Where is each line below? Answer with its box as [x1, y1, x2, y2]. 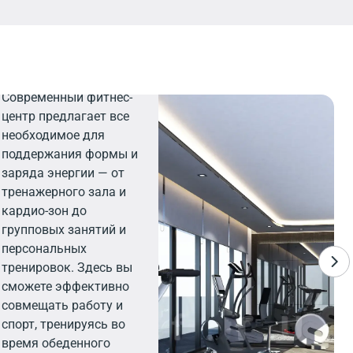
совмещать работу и [2, 298, 124, 313]
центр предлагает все [2, 109, 130, 124]
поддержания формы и [2, 147, 139, 162]
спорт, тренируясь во [2, 317, 126, 332]
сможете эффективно [2, 279, 130, 294]
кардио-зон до [2, 203, 87, 218]
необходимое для [2, 128, 106, 143]
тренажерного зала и [2, 184, 127, 199]
